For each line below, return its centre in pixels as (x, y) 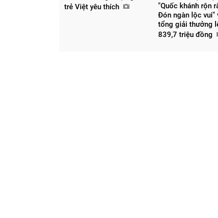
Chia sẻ (206, 46)
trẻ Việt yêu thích (93, 7)
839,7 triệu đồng (187, 34)
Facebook (200, 62)
